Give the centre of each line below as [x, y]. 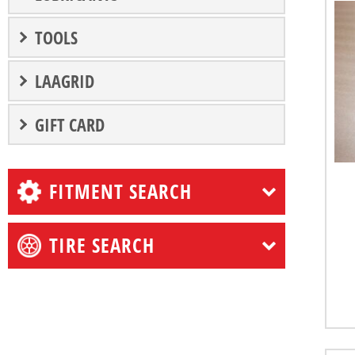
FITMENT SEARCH [120, 191]
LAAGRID [65, 80]
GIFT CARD [70, 124]
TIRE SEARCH [102, 244]
